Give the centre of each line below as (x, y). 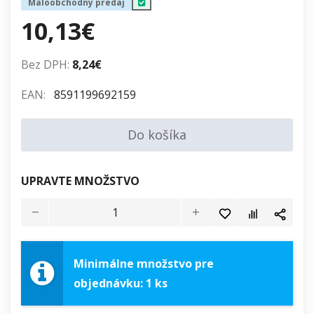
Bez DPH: (45, 65)
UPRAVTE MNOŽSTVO (80, 181)
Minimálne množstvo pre (144, 264)
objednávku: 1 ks (121, 284)
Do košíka (157, 135)
